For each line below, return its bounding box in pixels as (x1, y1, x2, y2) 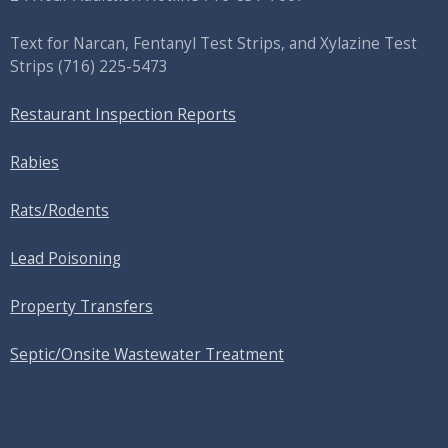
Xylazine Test (320, 32, 417, 54)
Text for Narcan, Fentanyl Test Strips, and (10, 32, 320, 54)
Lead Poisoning (10, 247, 121, 269)
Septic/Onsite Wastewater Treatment (10, 343, 284, 365)
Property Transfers (10, 295, 153, 317)
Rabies (10, 151, 59, 173)
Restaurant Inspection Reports (10, 103, 236, 125)
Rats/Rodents (10, 199, 109, 221)
